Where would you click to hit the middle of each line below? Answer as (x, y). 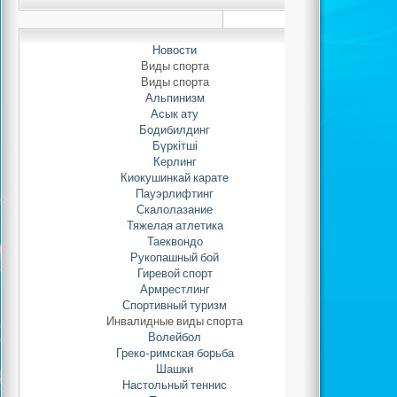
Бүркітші (175, 146)
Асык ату (175, 114)
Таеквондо (175, 241)
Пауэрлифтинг (175, 194)
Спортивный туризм (175, 305)
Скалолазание (175, 210)
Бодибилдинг (175, 130)
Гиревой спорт (175, 273)
